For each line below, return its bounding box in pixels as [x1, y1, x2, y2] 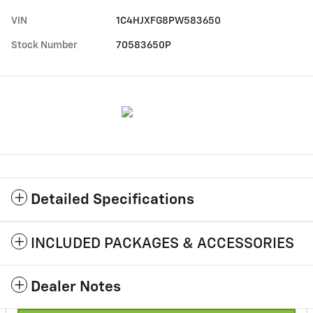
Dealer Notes [31, 280, 121, 296]
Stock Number [11, 41, 78, 51]
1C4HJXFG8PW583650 [116, 16, 221, 27]
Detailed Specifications [31, 193, 194, 208]
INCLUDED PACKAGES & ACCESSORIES [31, 237, 294, 252]
